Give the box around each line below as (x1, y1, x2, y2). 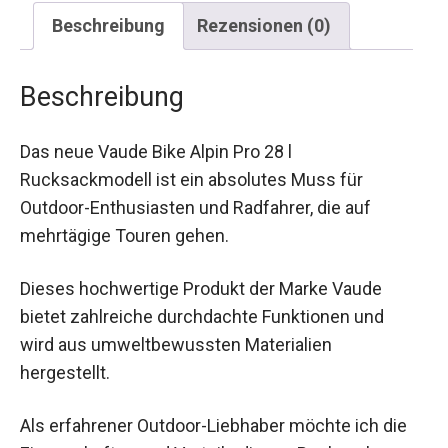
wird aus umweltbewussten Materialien (20, 333, 332, 355)
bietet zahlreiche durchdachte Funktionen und (20, 305, 384, 327)
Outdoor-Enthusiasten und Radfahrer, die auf (20, 196, 371, 218)
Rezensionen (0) (197, 14, 331, 36)
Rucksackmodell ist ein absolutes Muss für (20, 168, 363, 190)
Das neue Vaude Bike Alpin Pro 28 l (20, 140, 292, 162)
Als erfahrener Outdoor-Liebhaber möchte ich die (20, 415, 407, 437)
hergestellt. (20, 361, 110, 383)
